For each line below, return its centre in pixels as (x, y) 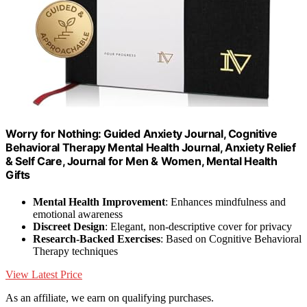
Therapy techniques (75, 251)
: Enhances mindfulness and (225, 201)
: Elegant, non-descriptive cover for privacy (198, 226)
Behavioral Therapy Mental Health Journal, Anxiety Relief (151, 147)
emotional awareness (78, 214)
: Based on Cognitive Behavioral (231, 238)
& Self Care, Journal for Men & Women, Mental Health (142, 161)
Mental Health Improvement (99, 201)
